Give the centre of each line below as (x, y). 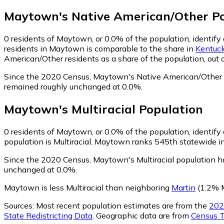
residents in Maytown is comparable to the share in (100, 48)
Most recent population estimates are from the (121, 205)
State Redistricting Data (48, 215)
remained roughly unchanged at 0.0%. (73, 86)
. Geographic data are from (141, 215)
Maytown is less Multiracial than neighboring (88, 187)
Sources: (19, 205)
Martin (183, 187)
